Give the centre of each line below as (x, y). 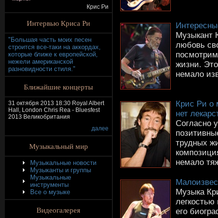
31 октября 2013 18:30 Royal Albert (56, 103)
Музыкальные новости (63, 163)
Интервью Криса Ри (58, 23)
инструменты (49, 185)
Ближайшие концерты (58, 87)
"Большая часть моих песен (50, 40)
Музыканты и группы (61, 170)
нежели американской (41, 62)
